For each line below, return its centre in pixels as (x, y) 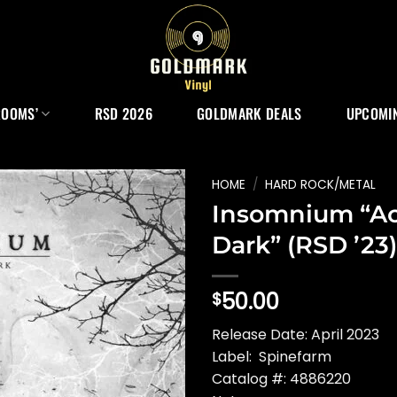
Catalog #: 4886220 (281, 378)
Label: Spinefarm (272, 356)
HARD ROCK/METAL (321, 185)
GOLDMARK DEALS (249, 113)
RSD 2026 (124, 113)
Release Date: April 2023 (296, 334)
